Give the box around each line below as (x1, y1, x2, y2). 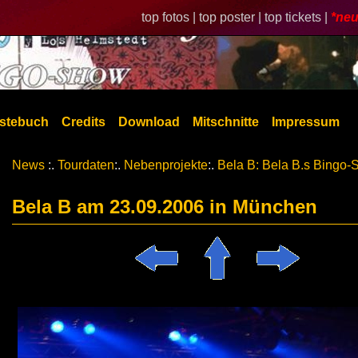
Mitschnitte (193, 115, 259, 129)
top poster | (199, 10, 265, 24)
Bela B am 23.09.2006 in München (12, 196, 317, 217)
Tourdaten (58, 158, 114, 172)
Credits (62, 115, 105, 129)
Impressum (272, 115, 340, 129)
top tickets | (265, 10, 331, 24)
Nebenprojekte (124, 158, 208, 172)
